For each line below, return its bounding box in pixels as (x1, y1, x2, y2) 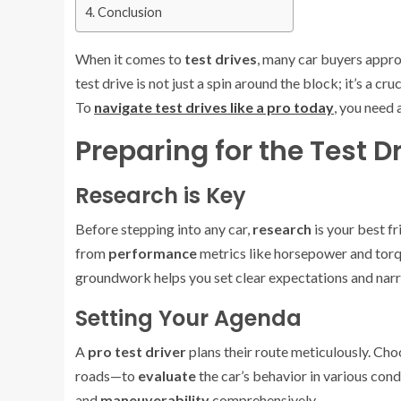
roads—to (75, 367, 138, 384)
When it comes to (75, 50, 184, 67)
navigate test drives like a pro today (94, 98, 334, 115)
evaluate (138, 367, 196, 384)
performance (108, 244, 197, 261)
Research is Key (75, 181, 246, 210)
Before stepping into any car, (75, 220, 252, 237)
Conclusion (97, 4, 162, 20)
